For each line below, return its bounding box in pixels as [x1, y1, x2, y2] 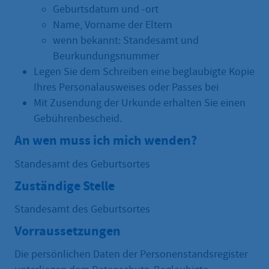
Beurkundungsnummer [53, 49, 159, 64]
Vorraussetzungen [14, 222, 121, 240]
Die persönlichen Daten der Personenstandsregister [14, 247, 248, 261]
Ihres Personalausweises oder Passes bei [34, 80, 219, 95]
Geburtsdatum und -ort [53, 2, 159, 17]
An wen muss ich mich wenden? [14, 131, 197, 150]
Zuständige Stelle [14, 177, 115, 195]
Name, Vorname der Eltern [53, 18, 172, 32]
